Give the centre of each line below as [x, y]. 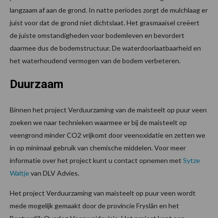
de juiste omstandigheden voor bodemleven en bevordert [97, 35]
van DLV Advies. [54, 173]
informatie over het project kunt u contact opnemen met [96, 160]
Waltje [19, 173]
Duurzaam [36, 84]
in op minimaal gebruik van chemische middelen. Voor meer [98, 147]
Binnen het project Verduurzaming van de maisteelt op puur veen [108, 109]
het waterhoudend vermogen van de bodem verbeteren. [95, 60]
